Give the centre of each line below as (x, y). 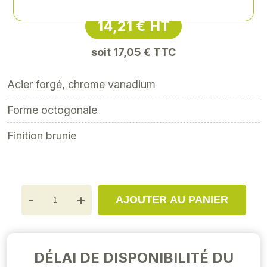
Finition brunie (42, 136)
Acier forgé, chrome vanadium (81, 84)
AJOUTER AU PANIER (172, 200)
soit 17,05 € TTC (133, 52)
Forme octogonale (52, 110)
